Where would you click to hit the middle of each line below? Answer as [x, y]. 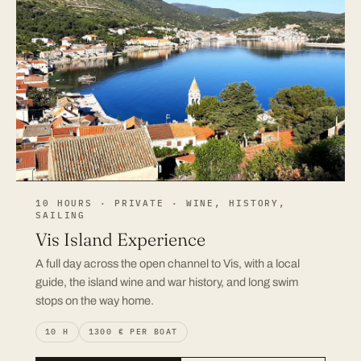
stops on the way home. [95, 300]
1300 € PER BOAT [133, 331]
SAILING [61, 215]
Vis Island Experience [120, 239]
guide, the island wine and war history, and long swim [167, 282]
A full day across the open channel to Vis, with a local [168, 263]
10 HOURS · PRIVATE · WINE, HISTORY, [161, 203]
